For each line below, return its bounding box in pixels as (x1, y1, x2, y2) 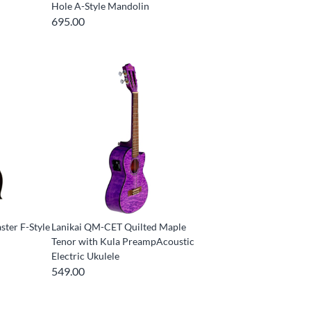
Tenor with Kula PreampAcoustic (51, 235, 195, 247)
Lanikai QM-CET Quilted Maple (51, 220, 187, 233)
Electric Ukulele (51, 249, 120, 262)
